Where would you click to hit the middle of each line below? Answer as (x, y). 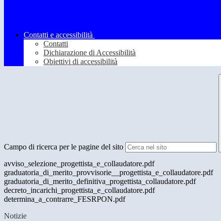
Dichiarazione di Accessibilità (90, 53)
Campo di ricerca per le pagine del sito (64, 147)
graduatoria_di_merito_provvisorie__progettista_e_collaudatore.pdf (109, 173)
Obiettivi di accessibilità (80, 62)
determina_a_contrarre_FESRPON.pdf (65, 199)
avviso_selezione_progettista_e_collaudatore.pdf (79, 164)
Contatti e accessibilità (58, 35)
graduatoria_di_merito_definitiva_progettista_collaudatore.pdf (100, 182)
